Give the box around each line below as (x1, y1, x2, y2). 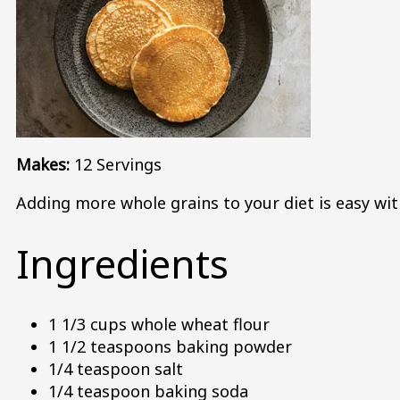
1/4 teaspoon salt (48, 357, 183, 379)
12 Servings (74, 154, 162, 176)
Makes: (16, 154, 74, 176)
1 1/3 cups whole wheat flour (48, 312, 270, 335)
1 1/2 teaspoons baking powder (48, 335, 292, 357)
